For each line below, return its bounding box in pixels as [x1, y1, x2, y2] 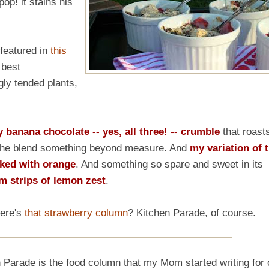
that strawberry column [25, 207, 128, 219]
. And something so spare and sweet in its [76, 158, 263, 170]
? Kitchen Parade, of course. [128, 207, 256, 219]
